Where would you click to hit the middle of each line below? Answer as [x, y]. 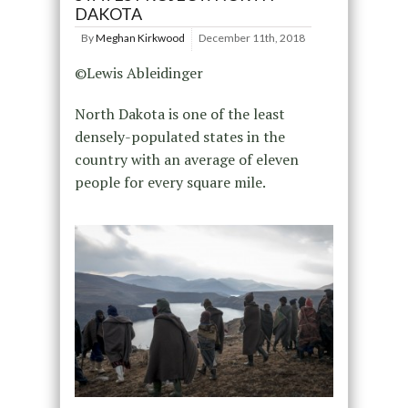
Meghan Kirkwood [140, 37]
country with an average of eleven [186, 159]
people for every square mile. [170, 182]
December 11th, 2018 [251, 37]
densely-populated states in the [179, 136]
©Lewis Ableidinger [138, 72]
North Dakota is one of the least [179, 113]
